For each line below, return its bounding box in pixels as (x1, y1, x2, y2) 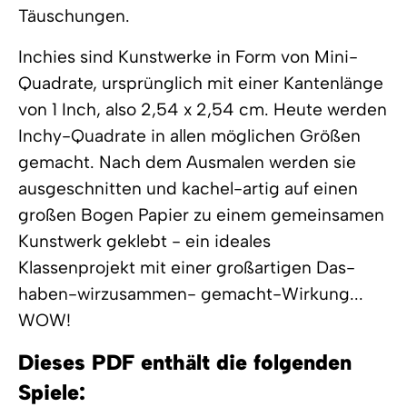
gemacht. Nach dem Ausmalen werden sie (18, 152, 356, 174)
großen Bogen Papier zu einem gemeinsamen (18, 204, 384, 226)
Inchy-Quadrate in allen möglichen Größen (18, 125, 361, 147)
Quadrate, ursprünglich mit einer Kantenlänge (18, 73, 383, 94)
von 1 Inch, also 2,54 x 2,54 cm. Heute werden (18, 99, 387, 121)
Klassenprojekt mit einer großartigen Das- (18, 257, 355, 279)
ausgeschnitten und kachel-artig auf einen (18, 178, 358, 200)
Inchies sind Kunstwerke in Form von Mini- (18, 46, 358, 68)
